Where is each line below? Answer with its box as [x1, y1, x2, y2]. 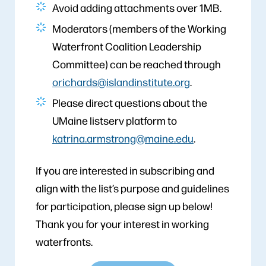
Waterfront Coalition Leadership [52, 39, 201, 53]
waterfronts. [36, 234, 93, 248]
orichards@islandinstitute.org [52, 74, 190, 88]
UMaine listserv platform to [52, 113, 177, 127]
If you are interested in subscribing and [36, 163, 214, 177]
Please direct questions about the [52, 95, 207, 109]
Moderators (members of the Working [52, 21, 226, 35]
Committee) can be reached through [52, 56, 221, 71]
